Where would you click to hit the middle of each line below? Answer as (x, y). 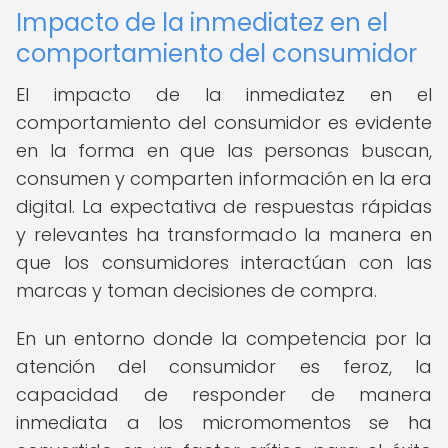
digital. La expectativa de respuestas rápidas (224, 206)
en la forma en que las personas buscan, (224, 150)
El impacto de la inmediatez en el (224, 94)
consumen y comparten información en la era (224, 178)
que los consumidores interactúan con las (224, 262)
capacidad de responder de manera (224, 394)
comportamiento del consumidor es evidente (224, 122)
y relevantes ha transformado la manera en (224, 234)
